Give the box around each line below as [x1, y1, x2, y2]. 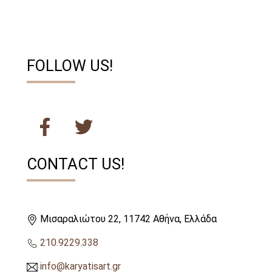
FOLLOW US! [27, 56, 113, 75]
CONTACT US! [27, 155, 124, 174]
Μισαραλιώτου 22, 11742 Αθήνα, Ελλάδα [38, 213, 217, 225]
